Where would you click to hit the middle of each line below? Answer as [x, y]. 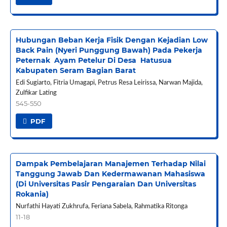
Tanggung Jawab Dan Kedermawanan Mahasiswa [110, 174]
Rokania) [32, 194]
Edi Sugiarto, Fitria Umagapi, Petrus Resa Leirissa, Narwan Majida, [109, 83]
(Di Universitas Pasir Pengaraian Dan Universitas [106, 184]
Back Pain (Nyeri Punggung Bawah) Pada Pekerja [109, 50]
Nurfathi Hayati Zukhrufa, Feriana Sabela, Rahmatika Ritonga [101, 206]
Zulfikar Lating [36, 93]
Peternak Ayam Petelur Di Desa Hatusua [93, 60]
